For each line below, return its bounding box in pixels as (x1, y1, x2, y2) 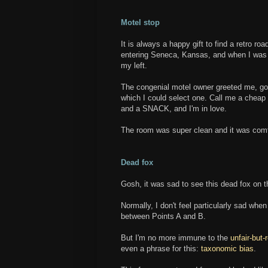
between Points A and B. (121, 211, 206, 221)
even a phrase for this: (121, 243, 201, 253)
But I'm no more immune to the (121, 233, 230, 242)
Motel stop (121, 17, 160, 27)
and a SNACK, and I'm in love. (121, 103, 227, 113)
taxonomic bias (201, 243, 254, 253)
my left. (121, 60, 147, 70)
